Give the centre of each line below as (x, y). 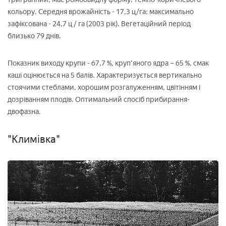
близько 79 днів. (34, 36)
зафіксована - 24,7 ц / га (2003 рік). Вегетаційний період (99, 24)
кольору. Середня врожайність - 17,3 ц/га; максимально (101, 12)
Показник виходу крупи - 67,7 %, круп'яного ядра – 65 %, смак (108, 63)
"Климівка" (34, 139)
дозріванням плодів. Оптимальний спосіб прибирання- (99, 99)
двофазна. (24, 111)
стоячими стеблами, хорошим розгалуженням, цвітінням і (104, 87)
